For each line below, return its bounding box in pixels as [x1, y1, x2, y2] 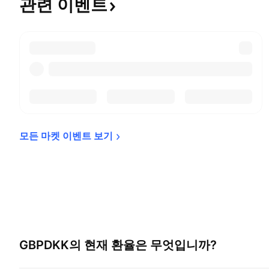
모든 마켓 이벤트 [19, 130, 94, 142]
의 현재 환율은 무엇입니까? [69, 238, 217, 252]
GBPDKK [19, 238, 69, 252]
